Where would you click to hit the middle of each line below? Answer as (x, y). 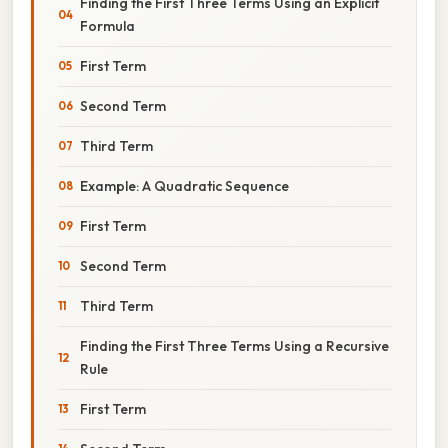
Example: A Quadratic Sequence (184, 185)
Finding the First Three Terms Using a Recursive (234, 345)
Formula (107, 25)
